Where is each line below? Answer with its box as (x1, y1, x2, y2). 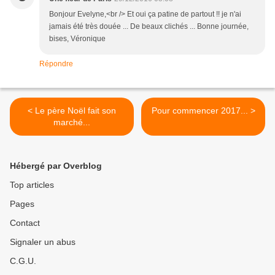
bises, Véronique (49, 34, 106, 43)
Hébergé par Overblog (10, 160, 102, 171)
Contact (10, 217, 40, 228)
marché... (53, 117, 90, 127)
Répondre (39, 59, 73, 68)
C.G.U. (10, 255, 36, 266)
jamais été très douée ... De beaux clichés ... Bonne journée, (49, 21, 249, 31)
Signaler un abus (10, 236, 76, 247)
